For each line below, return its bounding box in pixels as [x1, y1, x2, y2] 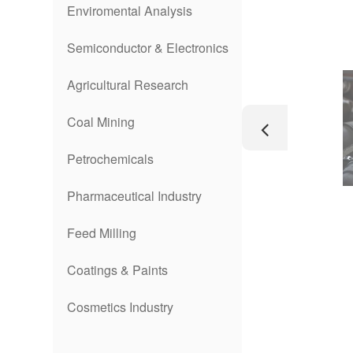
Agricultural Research [66, 76, 188, 94]
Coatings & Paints [66, 261, 168, 279]
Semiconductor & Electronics [66, 39, 229, 57]
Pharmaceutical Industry [66, 187, 202, 205]
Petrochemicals [66, 150, 154, 168]
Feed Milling [66, 224, 136, 242]
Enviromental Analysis [66, 2, 192, 20]
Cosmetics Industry [66, 298, 173, 316]
